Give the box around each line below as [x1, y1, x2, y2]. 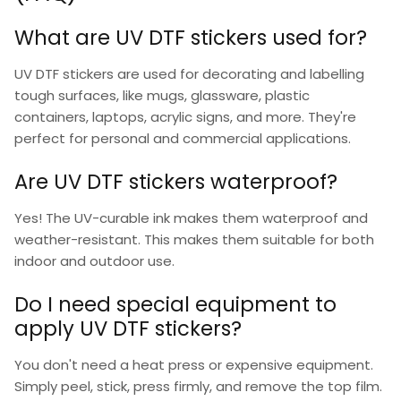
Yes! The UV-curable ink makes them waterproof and [14, 208, 368, 227]
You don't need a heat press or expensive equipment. [14, 354, 373, 374]
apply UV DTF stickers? [14, 313, 242, 343]
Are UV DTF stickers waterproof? [14, 166, 337, 196]
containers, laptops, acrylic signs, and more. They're [14, 107, 356, 127]
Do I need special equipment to [14, 289, 337, 319]
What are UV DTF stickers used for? [14, 23, 367, 53]
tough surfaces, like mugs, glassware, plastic [14, 86, 310, 106]
